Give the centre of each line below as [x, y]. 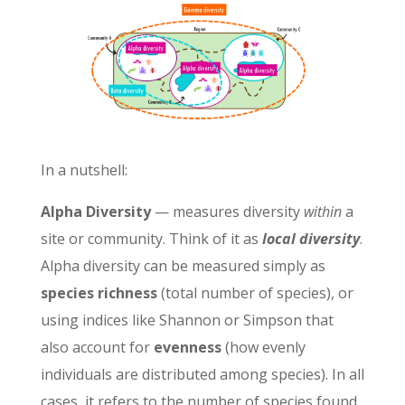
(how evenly [263, 347]
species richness [99, 292]
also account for [97, 347]
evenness [187, 347]
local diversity [311, 238]
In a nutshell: [84, 170]
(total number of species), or [255, 292]
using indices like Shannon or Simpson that [187, 320]
